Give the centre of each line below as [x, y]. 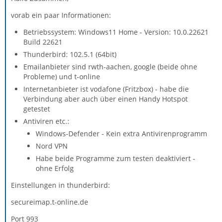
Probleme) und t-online [62, 76]
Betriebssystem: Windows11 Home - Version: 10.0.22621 [116, 32]
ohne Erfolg [55, 168]
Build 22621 [43, 42]
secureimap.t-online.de [50, 202]
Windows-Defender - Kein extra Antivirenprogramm [121, 133]
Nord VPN [52, 146]
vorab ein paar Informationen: [61, 15]
